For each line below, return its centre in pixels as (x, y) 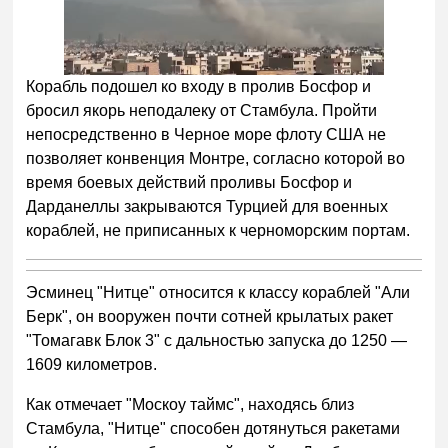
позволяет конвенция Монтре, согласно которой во (216, 159)
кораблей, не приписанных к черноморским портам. (218, 231)
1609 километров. (92, 365)
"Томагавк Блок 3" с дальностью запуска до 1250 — (217, 341)
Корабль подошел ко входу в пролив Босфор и (199, 87)
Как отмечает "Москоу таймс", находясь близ (190, 405)
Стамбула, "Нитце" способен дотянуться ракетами (213, 429)
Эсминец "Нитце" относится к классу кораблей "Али (218, 293)
